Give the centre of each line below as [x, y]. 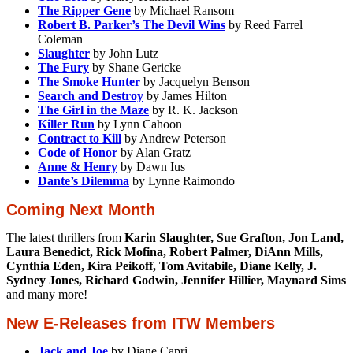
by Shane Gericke [135, 67]
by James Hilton [185, 95]
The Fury [63, 67]
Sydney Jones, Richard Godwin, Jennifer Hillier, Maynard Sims [176, 280]
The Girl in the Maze [93, 110]
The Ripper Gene [84, 10]
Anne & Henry [78, 166]
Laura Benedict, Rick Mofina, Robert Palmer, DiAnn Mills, [165, 251]
